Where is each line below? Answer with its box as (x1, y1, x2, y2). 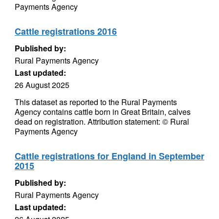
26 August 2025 (15, 79, 69, 90)
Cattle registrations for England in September (15, 150, 204, 162)
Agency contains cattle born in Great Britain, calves (15, 106, 191, 117)
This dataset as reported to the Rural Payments (15, 96, 177, 108)
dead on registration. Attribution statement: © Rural (15, 116, 189, 127)
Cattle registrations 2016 (15, 25, 117, 38)
